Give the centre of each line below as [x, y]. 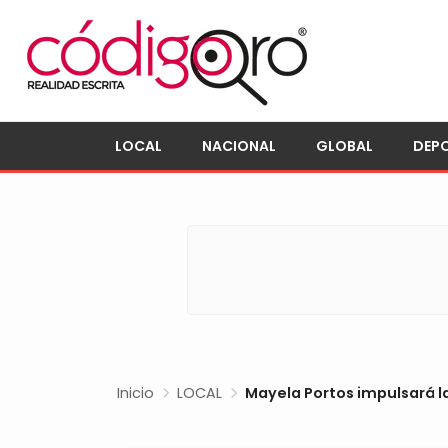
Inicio [135, 393]
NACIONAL [239, 146]
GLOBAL [344, 146]
